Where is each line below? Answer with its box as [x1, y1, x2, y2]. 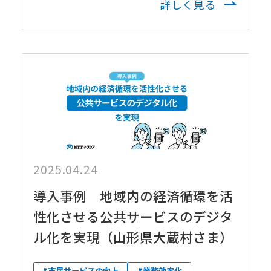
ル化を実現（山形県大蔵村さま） [33, 227, 233, 247]
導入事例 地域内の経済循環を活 [33, 186, 233, 206]
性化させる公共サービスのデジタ [33, 207, 233, 226]
